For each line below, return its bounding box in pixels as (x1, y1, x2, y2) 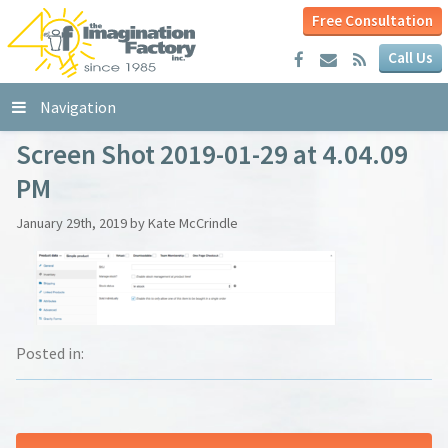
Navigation (40, 97, 116, 118)
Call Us (388, 48, 433, 68)
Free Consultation (312, 11, 433, 31)
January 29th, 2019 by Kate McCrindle (16, 214, 238, 233)
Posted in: (16, 343, 84, 364)
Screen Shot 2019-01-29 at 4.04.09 (16, 136, 408, 171)
